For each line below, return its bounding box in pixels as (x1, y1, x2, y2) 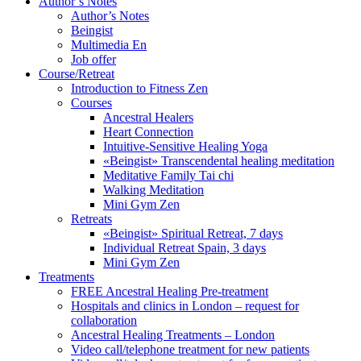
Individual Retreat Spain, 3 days (103, 241, 266, 255)
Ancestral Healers (103, 110, 193, 124)
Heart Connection (103, 125, 193, 139)
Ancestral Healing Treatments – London (71, 328, 275, 342)
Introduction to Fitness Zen (71, 81, 208, 95)
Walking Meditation (103, 183, 204, 197)
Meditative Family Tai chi (103, 168, 234, 182)
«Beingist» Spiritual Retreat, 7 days (103, 226, 283, 240)
